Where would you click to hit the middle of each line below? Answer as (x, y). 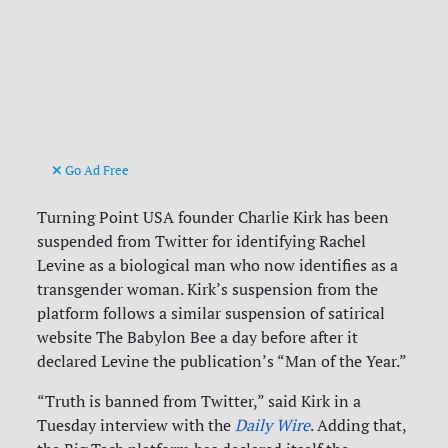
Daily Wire (273, 425)
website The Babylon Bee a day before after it (198, 337)
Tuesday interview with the (136, 425)
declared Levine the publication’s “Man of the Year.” (222, 361)
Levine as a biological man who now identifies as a (218, 265)
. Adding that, (358, 425)
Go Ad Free (96, 170)
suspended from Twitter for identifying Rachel (202, 241)
